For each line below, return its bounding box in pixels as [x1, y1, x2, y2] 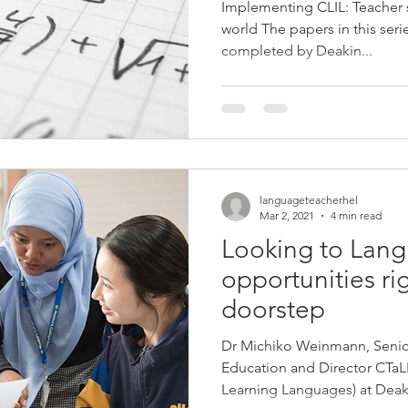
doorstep [221, 294, 325, 324]
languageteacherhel [260, 193, 358, 207]
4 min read [331, 209, 382, 222]
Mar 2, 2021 [260, 209, 314, 222]
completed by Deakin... [221, 41, 372, 59]
